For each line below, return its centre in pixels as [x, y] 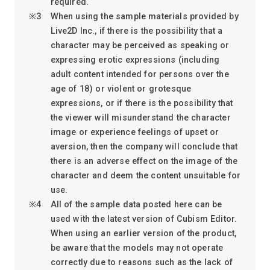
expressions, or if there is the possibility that [142, 103]
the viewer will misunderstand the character [140, 118]
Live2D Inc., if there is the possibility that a [137, 31]
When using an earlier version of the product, [143, 234]
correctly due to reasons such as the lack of [141, 262]
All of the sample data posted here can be [136, 205]
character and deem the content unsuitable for [146, 176]
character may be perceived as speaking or [140, 46]
